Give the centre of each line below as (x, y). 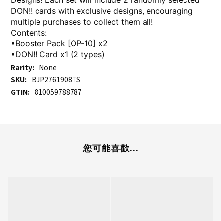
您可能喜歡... (110, 148)
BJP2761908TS (56, 80)
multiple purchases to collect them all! (82, 22)
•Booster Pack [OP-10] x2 (59, 44)
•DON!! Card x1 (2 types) (58, 55)
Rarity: (22, 67)
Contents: (29, 33)
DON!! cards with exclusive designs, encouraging (102, 11)
